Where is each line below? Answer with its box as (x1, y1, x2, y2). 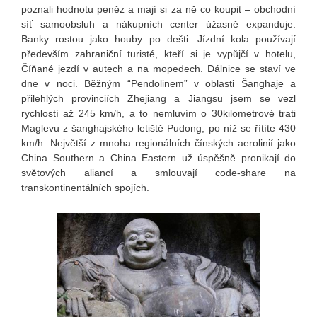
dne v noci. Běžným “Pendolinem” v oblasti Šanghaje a (21, 78, 296, 90)
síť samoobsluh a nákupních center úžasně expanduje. (21, 18, 296, 30)
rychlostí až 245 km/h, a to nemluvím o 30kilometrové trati (21, 108, 296, 120)
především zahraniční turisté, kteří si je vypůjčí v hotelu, (21, 48, 296, 60)
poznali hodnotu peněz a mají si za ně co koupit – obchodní (21, 4, 296, 16)
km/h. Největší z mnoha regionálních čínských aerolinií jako (21, 137, 296, 149)
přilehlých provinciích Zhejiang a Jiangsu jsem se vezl (21, 93, 296, 105)
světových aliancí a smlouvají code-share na (21, 167, 296, 179)
